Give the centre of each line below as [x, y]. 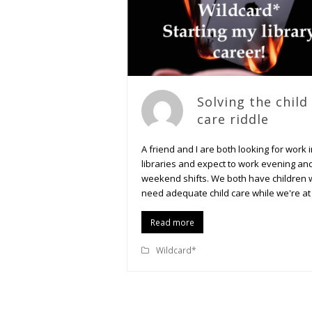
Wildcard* [176, 251]
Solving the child [252, 102]
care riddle [233, 119]
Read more [172, 222]
